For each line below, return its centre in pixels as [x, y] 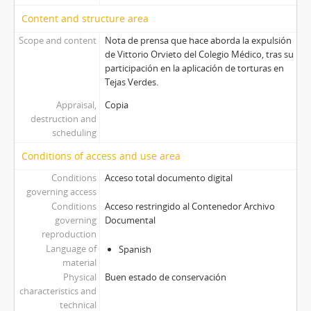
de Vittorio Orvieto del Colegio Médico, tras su [199, 54]
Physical [79, 277]
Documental [130, 220]
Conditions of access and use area [101, 156]
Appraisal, [76, 105]
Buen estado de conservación [165, 277]
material [79, 263]
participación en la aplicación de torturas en [194, 68]
